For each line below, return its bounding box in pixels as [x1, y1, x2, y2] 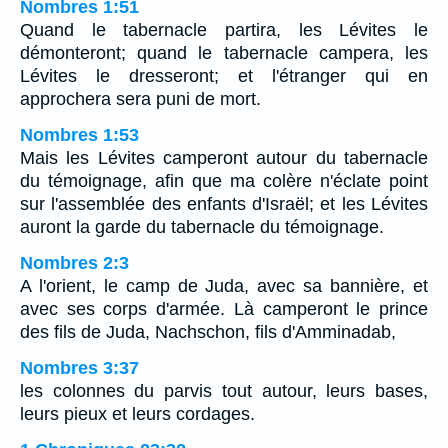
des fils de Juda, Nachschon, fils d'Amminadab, [20, 321, 396, 342]
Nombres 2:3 [20, 252, 129, 273]
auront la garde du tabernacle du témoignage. [20, 216, 384, 237]
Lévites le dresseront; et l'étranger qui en [20, 65, 428, 86]
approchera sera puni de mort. [20, 88, 261, 109]
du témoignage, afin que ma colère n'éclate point [20, 170, 428, 191]
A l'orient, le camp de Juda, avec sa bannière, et [20, 275, 428, 296]
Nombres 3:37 [20, 357, 139, 378]
